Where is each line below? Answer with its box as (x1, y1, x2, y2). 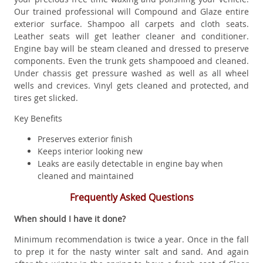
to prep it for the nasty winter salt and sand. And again (14, 246, 249, 258)
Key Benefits (14, 113, 62, 124)
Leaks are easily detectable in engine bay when (38, 158, 223, 170)
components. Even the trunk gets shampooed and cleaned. (14, 55, 249, 67)
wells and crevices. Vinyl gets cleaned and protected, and (14, 80, 249, 92)
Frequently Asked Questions (69, 191, 194, 204)
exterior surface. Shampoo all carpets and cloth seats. (14, 18, 249, 30)
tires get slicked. (14, 92, 78, 104)
